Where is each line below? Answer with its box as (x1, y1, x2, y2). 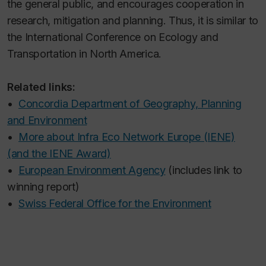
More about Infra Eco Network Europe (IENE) (18, 130, 235, 143)
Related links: (7, 80, 75, 93)
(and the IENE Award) (7, 147, 111, 160)
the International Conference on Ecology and (7, 30, 218, 43)
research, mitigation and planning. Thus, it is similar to (7, 14, 259, 27)
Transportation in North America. (7, 47, 161, 60)
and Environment (7, 113, 87, 126)
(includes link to (165, 163, 242, 176)
